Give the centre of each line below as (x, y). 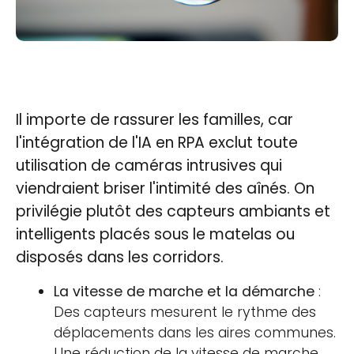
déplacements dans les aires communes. (195, 332)
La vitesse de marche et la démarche (184, 291)
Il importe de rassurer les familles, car (154, 119)
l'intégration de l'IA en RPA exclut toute (157, 142)
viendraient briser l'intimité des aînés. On (165, 188)
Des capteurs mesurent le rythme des (185, 312)
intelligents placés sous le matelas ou (155, 234)
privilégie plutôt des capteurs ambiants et (173, 211)
